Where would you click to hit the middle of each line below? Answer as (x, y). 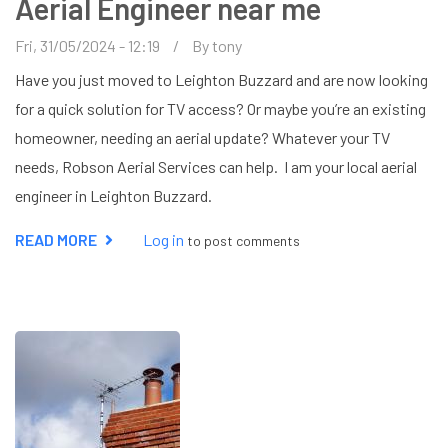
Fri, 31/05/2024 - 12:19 (87, 45)
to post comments (242, 240)
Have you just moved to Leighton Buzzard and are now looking (221, 79)
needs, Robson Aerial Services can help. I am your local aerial (216, 166)
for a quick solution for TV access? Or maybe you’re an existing (220, 108)
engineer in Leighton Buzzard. (115, 195)
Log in (163, 239)
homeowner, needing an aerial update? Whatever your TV (202, 137)
